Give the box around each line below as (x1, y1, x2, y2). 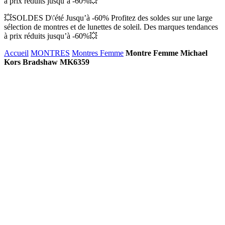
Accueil (4, 49, 29, 57)
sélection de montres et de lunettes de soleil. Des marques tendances (4, 23, 218, 31)
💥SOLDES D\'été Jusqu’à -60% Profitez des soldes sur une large (4, 14, 212, 22)
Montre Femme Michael (126, 49, 207, 57)
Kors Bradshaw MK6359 (4, 58, 89, 66)
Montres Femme (72, 49, 124, 57)
